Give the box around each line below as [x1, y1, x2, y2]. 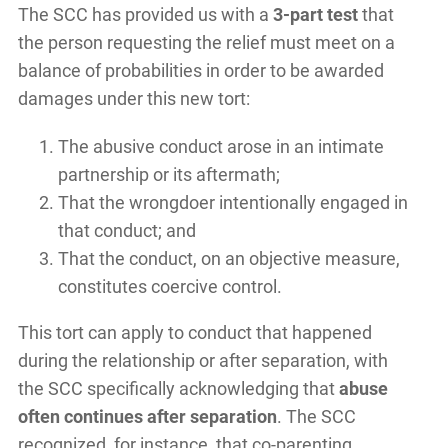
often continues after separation [17, 406, 277, 428]
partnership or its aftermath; [57, 164, 280, 186]
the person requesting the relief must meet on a [17, 32, 395, 54]
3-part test [268, 4, 358, 26]
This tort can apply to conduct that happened [17, 322, 372, 344]
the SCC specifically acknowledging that [17, 378, 339, 400]
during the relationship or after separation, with [17, 350, 388, 372]
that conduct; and [57, 220, 196, 242]
